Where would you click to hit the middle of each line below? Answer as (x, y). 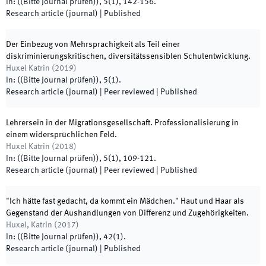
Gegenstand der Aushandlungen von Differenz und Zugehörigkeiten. (127, 213)
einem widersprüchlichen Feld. (61, 135)
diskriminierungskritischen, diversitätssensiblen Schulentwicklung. (128, 56)
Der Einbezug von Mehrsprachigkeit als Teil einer (93, 45)
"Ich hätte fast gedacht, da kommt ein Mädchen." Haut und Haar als (125, 201)
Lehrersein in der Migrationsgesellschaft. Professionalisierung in (122, 123)
